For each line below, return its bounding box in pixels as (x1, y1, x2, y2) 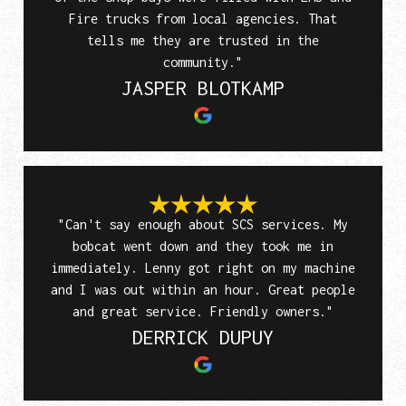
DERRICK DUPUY (132, 325, 274, 350)
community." (163, 53, 243, 70)
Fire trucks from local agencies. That (69, 10, 337, 26)
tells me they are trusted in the (87, 32, 319, 48)
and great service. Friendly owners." (72, 304, 333, 320)
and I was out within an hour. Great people (51, 282, 355, 298)
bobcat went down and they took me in (72, 238, 333, 255)
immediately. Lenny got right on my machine (51, 260, 355, 276)
